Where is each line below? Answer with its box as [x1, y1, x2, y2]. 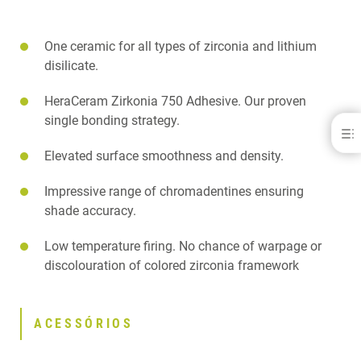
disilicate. [44, 57, 98, 73]
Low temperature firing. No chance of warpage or [44, 238, 322, 254]
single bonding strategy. [44, 112, 180, 128]
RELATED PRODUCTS [231, 240, 323, 254]
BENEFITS [278, 156, 323, 169]
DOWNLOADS [263, 206, 323, 220]
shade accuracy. [44, 202, 136, 218]
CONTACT [280, 223, 323, 237]
